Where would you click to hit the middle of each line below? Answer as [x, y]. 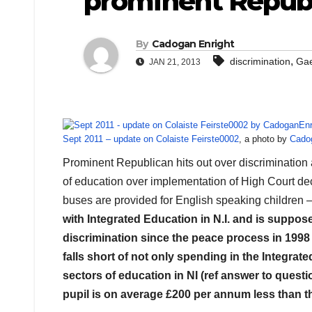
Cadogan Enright [193, 44]
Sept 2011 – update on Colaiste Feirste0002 [151, 139]
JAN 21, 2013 [174, 62]
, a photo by [264, 139]
